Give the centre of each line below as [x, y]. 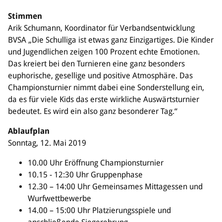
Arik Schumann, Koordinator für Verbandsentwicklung [101, 28]
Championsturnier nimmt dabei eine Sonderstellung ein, [106, 88]
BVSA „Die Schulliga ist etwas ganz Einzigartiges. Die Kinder [111, 40]
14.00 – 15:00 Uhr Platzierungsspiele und [99, 211]
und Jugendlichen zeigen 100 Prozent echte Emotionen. [104, 52]
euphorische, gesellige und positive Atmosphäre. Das [100, 76]
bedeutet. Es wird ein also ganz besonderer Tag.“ [93, 111]
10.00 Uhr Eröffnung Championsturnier [96, 163]
